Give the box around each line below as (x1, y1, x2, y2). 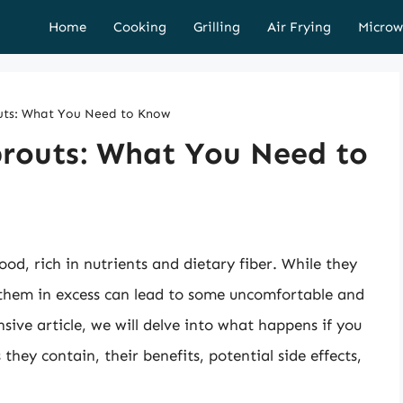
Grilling (193, 19, 240, 35)
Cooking (113, 19, 166, 35)
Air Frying (267, 19, 331, 35)
